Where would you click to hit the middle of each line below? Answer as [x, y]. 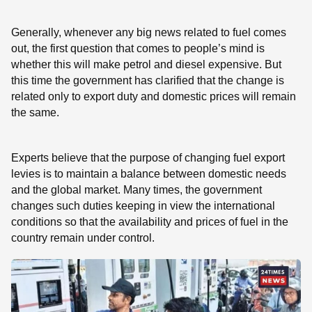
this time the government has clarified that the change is [148, 80]
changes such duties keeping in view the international [143, 205]
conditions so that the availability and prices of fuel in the [150, 221]
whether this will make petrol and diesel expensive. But [146, 64]
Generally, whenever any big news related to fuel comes [149, 32]
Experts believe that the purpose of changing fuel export [148, 157]
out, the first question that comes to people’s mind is [138, 48]
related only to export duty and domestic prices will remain [154, 96]
